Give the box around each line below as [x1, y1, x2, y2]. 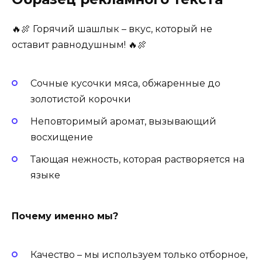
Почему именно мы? [12, 211, 118, 222]
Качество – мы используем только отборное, [30, 249, 247, 260]
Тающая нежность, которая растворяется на [30, 154, 244, 166]
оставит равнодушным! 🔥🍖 [12, 39, 147, 51]
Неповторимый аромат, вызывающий [30, 115, 216, 127]
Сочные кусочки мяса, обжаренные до [30, 77, 220, 89]
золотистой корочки [30, 93, 131, 105]
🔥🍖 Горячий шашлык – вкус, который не [12, 23, 212, 35]
